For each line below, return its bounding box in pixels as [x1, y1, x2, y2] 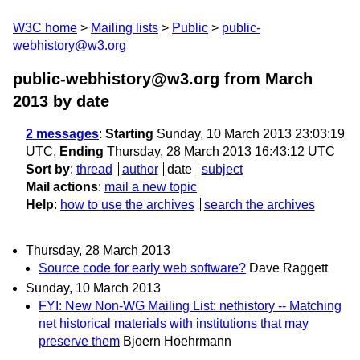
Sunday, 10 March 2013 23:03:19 [153, 127, 345, 141]
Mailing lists [91, 21, 158, 35]
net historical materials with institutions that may [39, 317, 309, 331]
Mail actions [26, 180, 98, 194]
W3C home [13, 21, 77, 35]
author [121, 162, 158, 176]
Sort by [26, 162, 70, 176]
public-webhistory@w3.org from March [13, 70, 313, 88]
